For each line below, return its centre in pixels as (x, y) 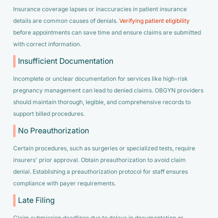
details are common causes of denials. (66, 21)
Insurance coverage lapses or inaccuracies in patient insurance (100, 9)
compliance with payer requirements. (64, 183)
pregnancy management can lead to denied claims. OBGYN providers (108, 90)
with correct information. (47, 44)
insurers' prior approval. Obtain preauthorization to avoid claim (99, 160)
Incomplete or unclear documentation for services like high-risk (100, 79)
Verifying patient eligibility (154, 21)
